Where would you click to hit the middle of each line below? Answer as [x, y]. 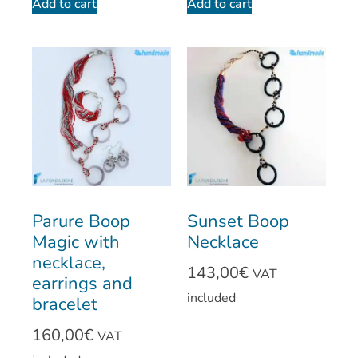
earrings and [82, 284]
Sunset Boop [238, 222]
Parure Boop [81, 222]
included [211, 298]
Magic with [76, 243]
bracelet [65, 305]
